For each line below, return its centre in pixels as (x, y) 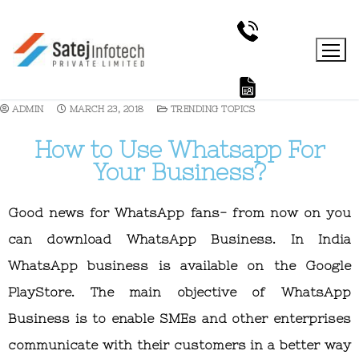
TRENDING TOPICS (211, 109)
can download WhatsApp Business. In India (179, 239)
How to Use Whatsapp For (179, 150)
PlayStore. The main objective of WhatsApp (179, 292)
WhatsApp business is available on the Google (179, 266)
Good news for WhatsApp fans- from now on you (179, 213)
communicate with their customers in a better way (179, 345)
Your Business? (179, 172)
